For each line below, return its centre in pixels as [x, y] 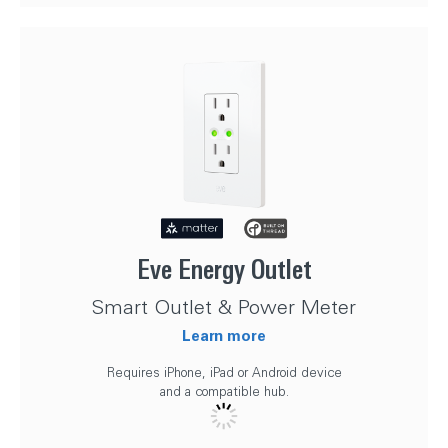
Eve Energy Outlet [224, 269]
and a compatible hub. [224, 391]
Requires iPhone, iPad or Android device [224, 372]
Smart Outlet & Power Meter [224, 306]
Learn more [224, 335]
